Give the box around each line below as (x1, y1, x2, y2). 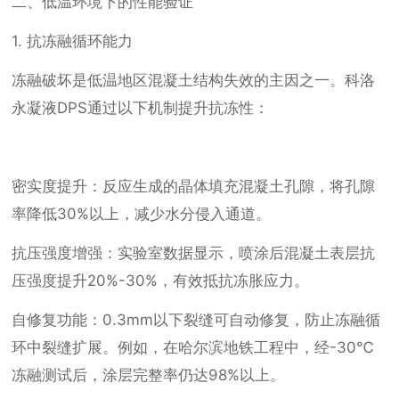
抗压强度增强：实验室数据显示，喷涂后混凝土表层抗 (12, 244, 376, 263)
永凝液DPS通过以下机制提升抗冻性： (12, 99, 270, 118)
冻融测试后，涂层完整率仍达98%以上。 (12, 366, 286, 385)
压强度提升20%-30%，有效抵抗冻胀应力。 (12, 272, 310, 290)
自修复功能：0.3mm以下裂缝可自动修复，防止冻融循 (12, 311, 381, 330)
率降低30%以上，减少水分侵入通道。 (12, 205, 272, 224)
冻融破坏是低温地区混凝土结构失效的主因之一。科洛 (12, 71, 376, 90)
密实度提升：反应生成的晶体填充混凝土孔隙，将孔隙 (12, 177, 376, 196)
